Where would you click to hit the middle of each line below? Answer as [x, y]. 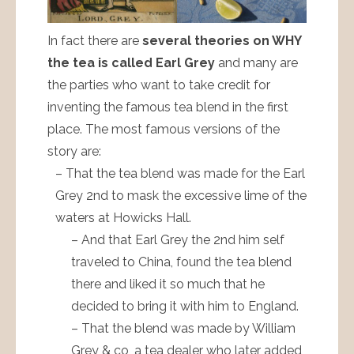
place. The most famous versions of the [164, 130]
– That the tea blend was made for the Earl [180, 174]
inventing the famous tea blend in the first [168, 107]
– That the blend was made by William [183, 329]
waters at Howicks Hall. [123, 218]
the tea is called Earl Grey [131, 63]
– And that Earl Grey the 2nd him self [178, 240]
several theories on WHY [222, 41]
